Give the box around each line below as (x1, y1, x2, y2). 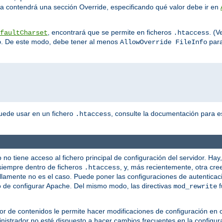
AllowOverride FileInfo (120, 38, 207, 47)
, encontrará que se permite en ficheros (48, 28, 173, 37)
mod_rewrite (173, 182, 217, 191)
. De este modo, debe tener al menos (1, 38, 120, 46)
